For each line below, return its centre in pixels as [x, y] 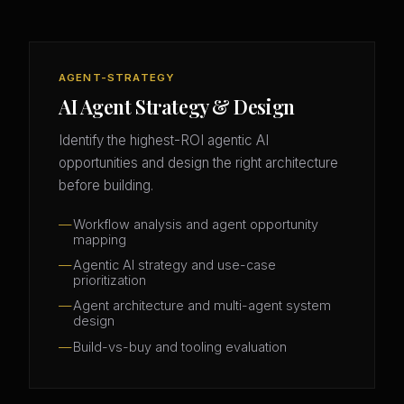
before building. [106, 186]
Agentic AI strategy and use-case [174, 265]
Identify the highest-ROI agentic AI [164, 141]
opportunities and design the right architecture [198, 163]
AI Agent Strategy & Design [177, 107]
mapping [100, 239]
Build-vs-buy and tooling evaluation [180, 346]
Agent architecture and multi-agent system [202, 306]
